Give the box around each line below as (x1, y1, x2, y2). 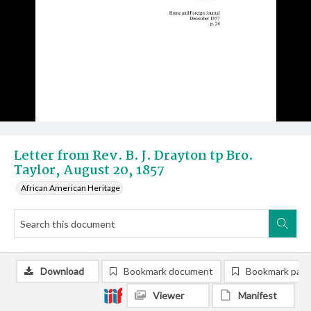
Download (40, 265, 84, 277)
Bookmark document (124, 265, 213, 277)
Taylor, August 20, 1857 (14, 160, 165, 181)
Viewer (153, 289, 184, 301)
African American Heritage (21, 183, 120, 193)
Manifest (238, 289, 277, 301)
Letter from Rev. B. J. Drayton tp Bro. (14, 146, 253, 167)
